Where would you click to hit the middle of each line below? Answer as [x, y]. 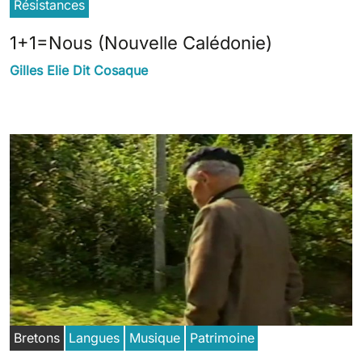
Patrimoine [222, 338]
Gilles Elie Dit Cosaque [79, 71]
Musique [154, 338]
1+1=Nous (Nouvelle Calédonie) [141, 43]
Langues [95, 338]
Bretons [36, 338]
